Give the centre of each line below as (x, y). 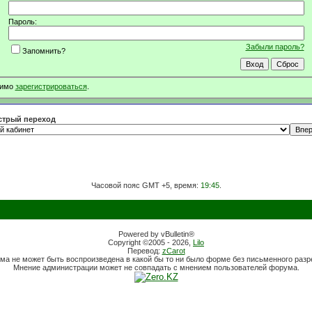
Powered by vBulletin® (156, 234)
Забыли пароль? (275, 46)
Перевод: (145, 251)
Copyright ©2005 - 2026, (150, 242)
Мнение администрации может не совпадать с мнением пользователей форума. (156, 267)
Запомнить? (44, 50)
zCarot (173, 251)
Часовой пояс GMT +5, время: (146, 185)
